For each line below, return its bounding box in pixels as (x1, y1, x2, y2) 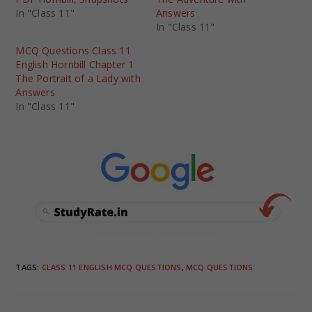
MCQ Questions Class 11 (15, 43, 131, 57)
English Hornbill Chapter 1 (15, 57, 134, 71)
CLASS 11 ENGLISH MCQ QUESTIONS (41, 262, 182, 273)
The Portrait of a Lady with (15, 71, 141, 85)
